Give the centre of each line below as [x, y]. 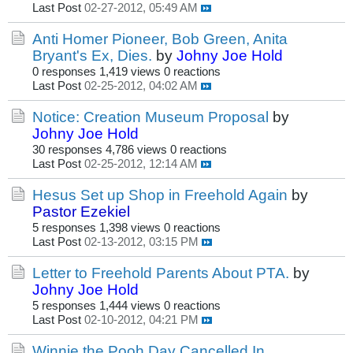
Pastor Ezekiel [81, 212]
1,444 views [130, 306]
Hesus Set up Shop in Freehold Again [160, 195]
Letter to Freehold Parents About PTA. [161, 273]
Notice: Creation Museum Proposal [150, 117]
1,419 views [130, 72]
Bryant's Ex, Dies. [92, 56]
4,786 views [136, 150]
